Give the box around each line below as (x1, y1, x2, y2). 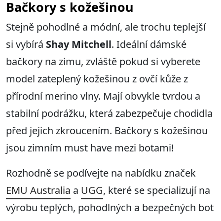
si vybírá (6, 37, 46, 51)
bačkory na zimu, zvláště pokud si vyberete (6, 55, 200, 69)
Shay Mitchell (46, 37, 111, 51)
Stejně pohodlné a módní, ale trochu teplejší (6, 20, 206, 34)
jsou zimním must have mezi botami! (6, 141, 174, 155)
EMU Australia (6, 184, 71, 197)
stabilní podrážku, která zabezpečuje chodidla (6, 107, 213, 120)
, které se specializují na (103, 184, 210, 197)
